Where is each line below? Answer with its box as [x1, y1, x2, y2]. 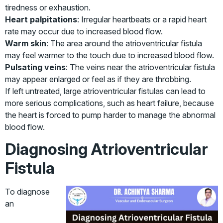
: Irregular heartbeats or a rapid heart [77, 14, 207, 24]
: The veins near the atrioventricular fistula [66, 62, 215, 72]
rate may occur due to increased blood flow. [5, 26, 163, 36]
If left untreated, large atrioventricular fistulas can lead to [5, 86, 206, 96]
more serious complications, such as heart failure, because [5, 98, 214, 108]
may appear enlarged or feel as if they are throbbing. [5, 74, 191, 84]
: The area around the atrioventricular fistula [46, 38, 202, 48]
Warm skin [5, 38, 46, 48]
